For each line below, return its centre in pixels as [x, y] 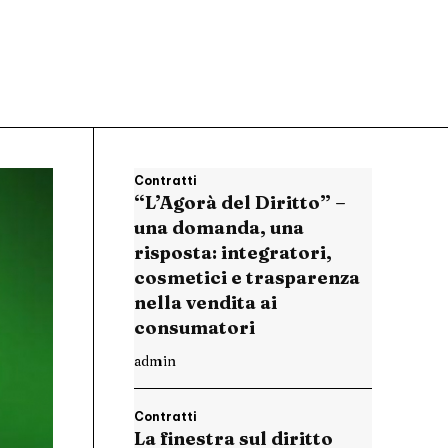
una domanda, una [219, 228]
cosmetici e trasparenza [247, 278]
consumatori [196, 328]
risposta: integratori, [233, 253]
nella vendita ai [205, 303]
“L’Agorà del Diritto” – [240, 203]
